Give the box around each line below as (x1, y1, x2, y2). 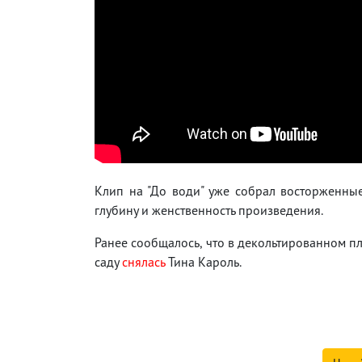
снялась (122, 253, 165, 270)
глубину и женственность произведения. (95, 201, 323, 218)
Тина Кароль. (165, 253, 242, 270)
